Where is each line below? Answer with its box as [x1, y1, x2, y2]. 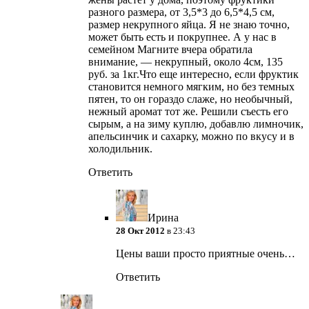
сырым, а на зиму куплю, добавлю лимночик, [88, 118, 303, 130]
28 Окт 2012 [116, 226, 165, 237]
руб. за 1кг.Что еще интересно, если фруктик [88, 68, 299, 81]
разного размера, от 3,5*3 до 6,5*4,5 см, [88, 6, 275, 19]
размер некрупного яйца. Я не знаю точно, [88, 19, 290, 31]
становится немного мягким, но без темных [88, 81, 295, 93]
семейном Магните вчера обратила [88, 43, 252, 56]
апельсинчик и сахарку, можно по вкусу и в [88, 130, 295, 143]
